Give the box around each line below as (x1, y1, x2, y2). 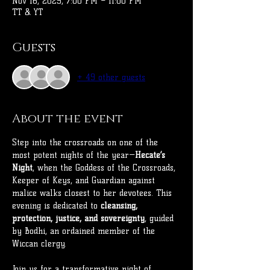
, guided (145, 213, 177, 224)
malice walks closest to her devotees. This (12, 188, 175, 199)
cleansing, (101, 201, 140, 212)
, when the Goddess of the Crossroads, (33, 163, 178, 174)
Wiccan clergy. (12, 239, 66, 250)
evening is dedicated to (12, 201, 101, 212)
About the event (12, 111, 123, 127)
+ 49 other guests (77, 72, 145, 83)
